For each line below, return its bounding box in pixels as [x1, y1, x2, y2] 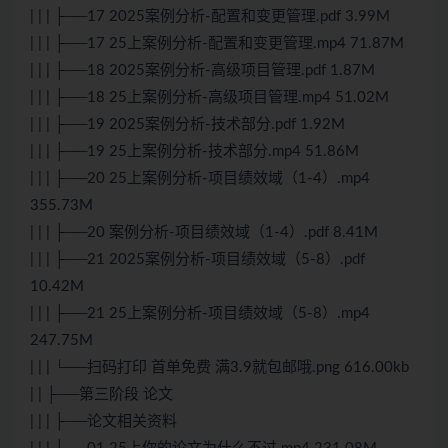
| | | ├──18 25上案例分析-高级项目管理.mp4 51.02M [30, 90, 389, 106]
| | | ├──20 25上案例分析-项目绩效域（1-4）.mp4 [30, 171, 370, 187]
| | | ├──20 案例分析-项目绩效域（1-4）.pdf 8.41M [30, 225, 378, 241]
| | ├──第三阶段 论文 [30, 387, 173, 403]
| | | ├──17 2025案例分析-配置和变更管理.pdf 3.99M [30, 9, 390, 25]
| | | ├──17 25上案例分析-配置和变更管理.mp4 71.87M [30, 36, 404, 52]
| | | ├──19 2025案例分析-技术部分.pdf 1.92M [30, 117, 345, 133]
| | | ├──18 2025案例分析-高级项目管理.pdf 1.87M [30, 63, 375, 79]
